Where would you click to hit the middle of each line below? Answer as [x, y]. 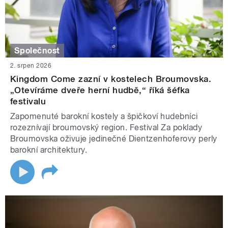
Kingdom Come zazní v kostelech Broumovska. [111, 79]
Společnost [37, 50]
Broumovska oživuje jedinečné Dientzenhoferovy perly [114, 139]
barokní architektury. [49, 150]
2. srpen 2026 [31, 66]
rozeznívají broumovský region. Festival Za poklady [106, 128]
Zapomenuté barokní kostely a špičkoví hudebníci [104, 117]
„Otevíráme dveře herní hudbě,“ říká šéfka [100, 90]
